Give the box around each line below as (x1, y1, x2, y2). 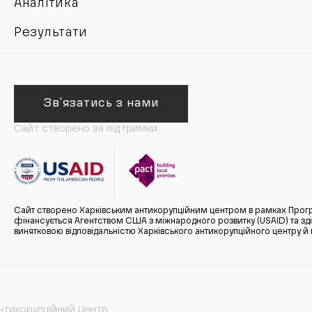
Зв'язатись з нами (43, 98, 159, 109)
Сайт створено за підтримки (14, 124, 157, 134)
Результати (14, 26, 88, 39)
